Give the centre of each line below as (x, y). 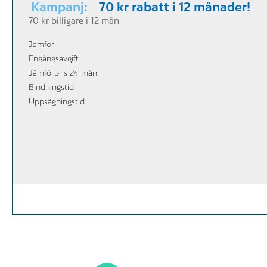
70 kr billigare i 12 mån (74, 20)
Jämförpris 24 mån (63, 72)
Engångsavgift (54, 58)
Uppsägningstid (57, 101)
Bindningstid (51, 87)
